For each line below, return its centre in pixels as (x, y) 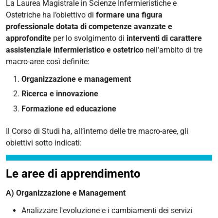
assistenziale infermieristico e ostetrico (75, 50)
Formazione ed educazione (69, 109)
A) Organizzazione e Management (66, 193)
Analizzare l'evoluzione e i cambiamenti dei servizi (107, 211)
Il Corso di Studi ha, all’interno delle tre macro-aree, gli (97, 131)
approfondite (28, 38)
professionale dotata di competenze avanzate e (89, 27)
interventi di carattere (163, 38)
